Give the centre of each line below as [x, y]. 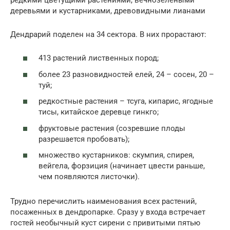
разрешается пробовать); [84, 139]
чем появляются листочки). [89, 177]
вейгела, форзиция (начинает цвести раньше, [122, 166]
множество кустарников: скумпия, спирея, [116, 155]
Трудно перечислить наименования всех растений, [103, 202]
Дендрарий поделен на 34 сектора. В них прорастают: [108, 34]
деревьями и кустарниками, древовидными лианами [108, 11]
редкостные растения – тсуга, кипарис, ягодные [126, 101]
